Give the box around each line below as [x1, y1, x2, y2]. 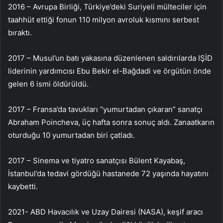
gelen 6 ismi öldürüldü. [8, 79, 89, 89]
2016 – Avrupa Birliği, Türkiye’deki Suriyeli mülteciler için [8, 1, 207, 11]
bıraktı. [8, 27, 32, 37]
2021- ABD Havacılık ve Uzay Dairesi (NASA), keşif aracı [8, 207, 203, 217]
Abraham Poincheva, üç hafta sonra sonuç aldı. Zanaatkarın [8, 117, 215, 127]
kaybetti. [8, 181, 38, 191]
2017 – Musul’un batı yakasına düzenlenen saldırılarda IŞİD [8, 53, 213, 63]
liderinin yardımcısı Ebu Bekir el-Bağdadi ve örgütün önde [8, 66, 211, 76]
